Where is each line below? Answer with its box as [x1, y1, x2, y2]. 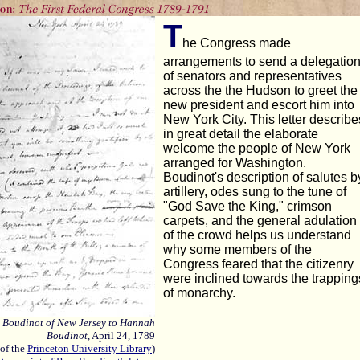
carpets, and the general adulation [163, 214, 357, 227]
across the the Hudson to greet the [163, 84, 358, 97]
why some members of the [163, 243, 312, 256]
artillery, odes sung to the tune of [163, 185, 346, 198]
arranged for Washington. [163, 156, 306, 170]
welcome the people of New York [163, 141, 350, 155]
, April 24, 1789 [88, 329, 155, 342]
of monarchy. [163, 286, 235, 300]
